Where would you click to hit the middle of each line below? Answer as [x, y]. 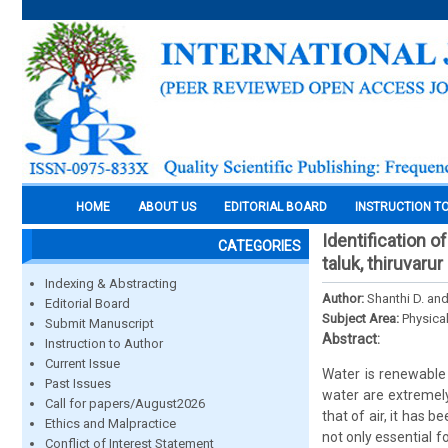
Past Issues [78, 383]
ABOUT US [167, 207]
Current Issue [82, 363]
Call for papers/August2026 [125, 403]
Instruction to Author [104, 343]
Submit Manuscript [99, 323]
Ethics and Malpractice [110, 423]
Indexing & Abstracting [111, 283]
